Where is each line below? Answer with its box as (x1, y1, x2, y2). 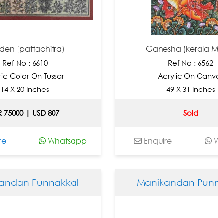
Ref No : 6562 (168, 58, 214, 67)
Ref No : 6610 (2, 58, 48, 67)
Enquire (142, 135, 172, 145)
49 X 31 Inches (166, 84, 215, 93)
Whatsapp (45, 135, 87, 145)
